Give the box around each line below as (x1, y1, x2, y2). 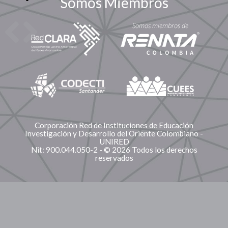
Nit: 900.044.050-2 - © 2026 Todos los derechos (31, 145, 197, 154)
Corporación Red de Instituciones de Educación (35, 121, 193, 130)
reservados (95, 153, 133, 162)
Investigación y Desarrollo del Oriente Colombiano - (25, 129, 203, 138)
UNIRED (99, 137, 129, 146)
